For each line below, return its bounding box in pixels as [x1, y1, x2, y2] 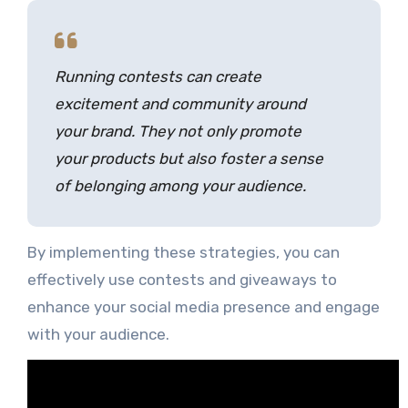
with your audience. [26, 324, 169, 343]
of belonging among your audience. [54, 176, 306, 195]
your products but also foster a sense [54, 148, 323, 168]
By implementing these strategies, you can [26, 242, 340, 261]
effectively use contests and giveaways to [26, 270, 337, 289]
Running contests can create [54, 66, 261, 86]
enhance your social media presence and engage [26, 297, 380, 316]
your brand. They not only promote [54, 121, 301, 140]
